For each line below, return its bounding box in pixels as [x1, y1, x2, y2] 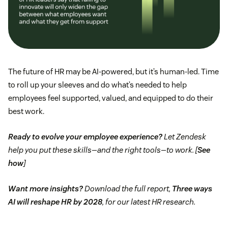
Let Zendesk [162, 131, 206, 141]
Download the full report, [83, 183, 172, 193]
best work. [8, 106, 44, 116]
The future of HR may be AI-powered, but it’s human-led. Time [8, 66, 219, 76]
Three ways [172, 183, 212, 193]
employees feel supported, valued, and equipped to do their [8, 93, 213, 103]
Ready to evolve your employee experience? [8, 131, 162, 141]
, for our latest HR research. [102, 196, 195, 207]
